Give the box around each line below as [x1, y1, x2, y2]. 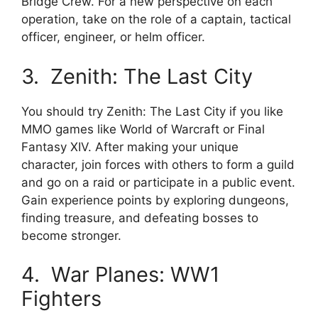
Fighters [21, 286, 102, 312]
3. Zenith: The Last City [21, 63, 253, 89]
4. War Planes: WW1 [21, 262, 219, 287]
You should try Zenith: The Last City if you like [21, 104, 283, 119]
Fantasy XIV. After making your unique [21, 139, 238, 154]
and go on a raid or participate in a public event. [21, 175, 295, 190]
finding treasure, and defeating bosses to [21, 210, 258, 225]
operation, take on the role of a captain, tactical [21, 12, 291, 27]
